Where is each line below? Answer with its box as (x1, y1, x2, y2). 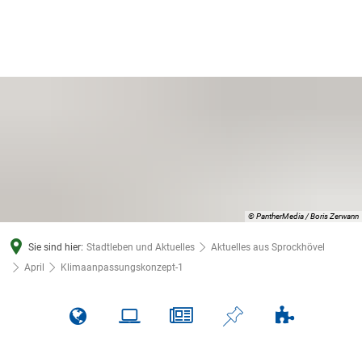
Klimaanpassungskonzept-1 (61, 262, 183, 273)
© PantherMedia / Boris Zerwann (248, 212, 359, 221)
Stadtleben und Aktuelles (86, 241, 195, 253)
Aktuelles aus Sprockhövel (211, 241, 325, 253)
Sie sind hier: (28, 241, 83, 253)
